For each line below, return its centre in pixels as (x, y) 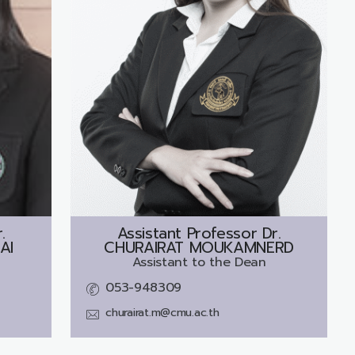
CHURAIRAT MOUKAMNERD (199, 247)
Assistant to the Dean (199, 262)
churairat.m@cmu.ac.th (162, 312)
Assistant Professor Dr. (199, 233)
